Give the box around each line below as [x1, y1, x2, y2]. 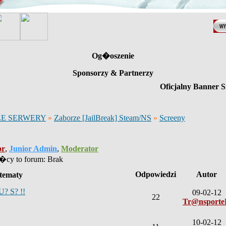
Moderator [61, 144, 98, 153]
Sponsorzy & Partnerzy [73, 69, 153, 77]
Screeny [159, 114, 185, 122]
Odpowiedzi [133, 170, 178, 179]
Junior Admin [9, 144, 57, 153]
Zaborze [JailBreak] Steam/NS [54, 114, 151, 122]
